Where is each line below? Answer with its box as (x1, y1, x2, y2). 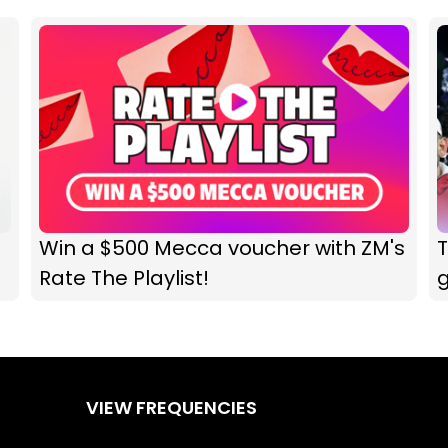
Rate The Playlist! (38, 264, 209, 293)
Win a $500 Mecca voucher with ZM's (38, 234, 405, 263)
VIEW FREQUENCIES (86, 395, 257, 421)
